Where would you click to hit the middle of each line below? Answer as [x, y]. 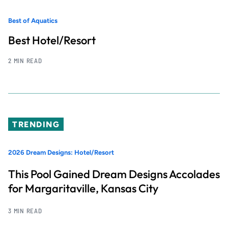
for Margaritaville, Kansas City [83, 188]
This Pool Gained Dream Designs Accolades [114, 174]
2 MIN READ [25, 61]
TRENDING [36, 124]
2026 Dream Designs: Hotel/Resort [61, 152]
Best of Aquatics [33, 20]
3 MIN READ [25, 210]
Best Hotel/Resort [52, 40]
